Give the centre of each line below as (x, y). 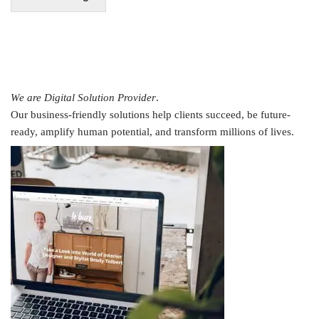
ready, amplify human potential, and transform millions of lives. (152, 132)
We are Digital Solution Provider (83, 98)
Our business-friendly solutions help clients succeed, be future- (151, 115)
